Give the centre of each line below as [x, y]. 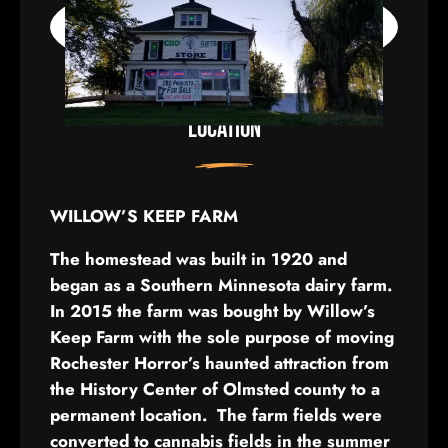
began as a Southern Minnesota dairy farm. [223, 285]
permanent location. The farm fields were [216, 415]
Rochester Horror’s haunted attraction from [219, 363]
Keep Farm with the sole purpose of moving [222, 337]
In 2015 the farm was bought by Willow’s [212, 311]
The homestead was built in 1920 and [198, 259]
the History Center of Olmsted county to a [215, 389]
